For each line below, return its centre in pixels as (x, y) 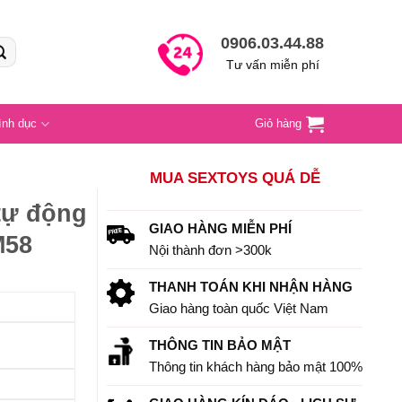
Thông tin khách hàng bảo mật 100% (256, 367)
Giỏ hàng (278, 123)
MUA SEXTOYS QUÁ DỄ (235, 178)
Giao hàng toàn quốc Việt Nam (239, 309)
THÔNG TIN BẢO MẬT (220, 345)
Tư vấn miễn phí (272, 66)
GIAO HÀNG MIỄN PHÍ (221, 229)
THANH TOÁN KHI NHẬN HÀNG (251, 287)
